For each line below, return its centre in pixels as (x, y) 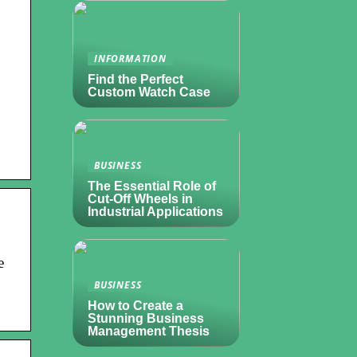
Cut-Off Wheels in (140, 199)
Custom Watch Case (149, 92)
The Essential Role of (152, 186)
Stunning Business (146, 318)
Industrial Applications (155, 212)
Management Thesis (149, 331)
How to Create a (135, 306)
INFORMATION (130, 58)
